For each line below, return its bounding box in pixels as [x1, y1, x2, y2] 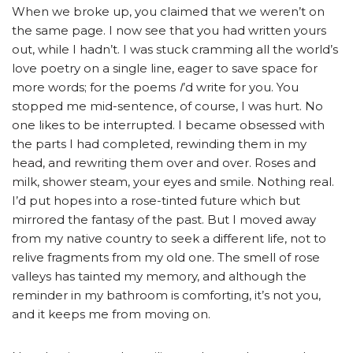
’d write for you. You [183, 80, 299, 95]
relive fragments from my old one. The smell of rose [12, 250, 320, 266]
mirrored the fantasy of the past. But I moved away [12, 212, 316, 228]
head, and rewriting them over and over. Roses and [12, 155, 316, 171]
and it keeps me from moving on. [12, 307, 210, 322]
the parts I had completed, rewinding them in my [12, 136, 307, 152]
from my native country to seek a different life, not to [12, 231, 326, 247]
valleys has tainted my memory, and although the [12, 269, 307, 284]
